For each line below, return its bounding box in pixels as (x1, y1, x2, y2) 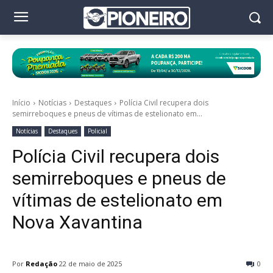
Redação (26, 259, 57, 268)
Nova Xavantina (12, 211, 143, 233)
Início (12, 97, 30, 108)
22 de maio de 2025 (59, 259, 122, 269)
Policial (88, 127, 107, 136)
